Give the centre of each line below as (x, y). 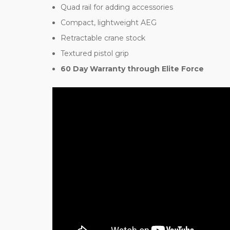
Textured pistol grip (95, 53)
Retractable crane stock (103, 38)
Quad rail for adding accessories (117, 7)
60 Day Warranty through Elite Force (132, 69)
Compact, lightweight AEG (109, 22)
